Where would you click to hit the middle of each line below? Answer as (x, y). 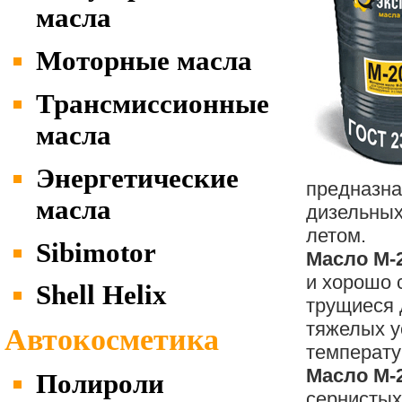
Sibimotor (96, 253)
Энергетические (137, 178)
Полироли (100, 384)
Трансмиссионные (153, 104)
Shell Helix (101, 296)
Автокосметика (112, 340)
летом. (336, 235)
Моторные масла (144, 61)
